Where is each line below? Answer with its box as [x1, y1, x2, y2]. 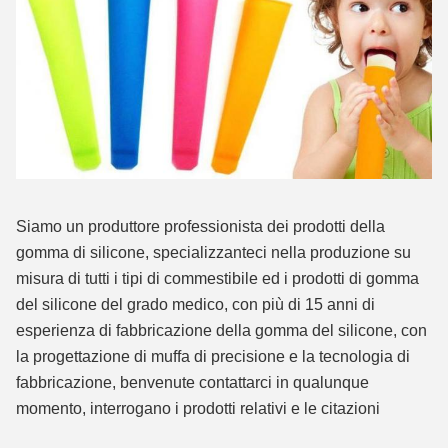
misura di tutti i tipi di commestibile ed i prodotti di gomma [16, 269, 419, 287]
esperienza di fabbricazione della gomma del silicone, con [16, 321, 427, 339]
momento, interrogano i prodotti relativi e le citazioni [16, 399, 380, 417]
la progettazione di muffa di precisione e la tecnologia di [16, 347, 410, 365]
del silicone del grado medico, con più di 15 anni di [16, 295, 375, 313]
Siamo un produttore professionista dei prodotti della [16, 217, 385, 235]
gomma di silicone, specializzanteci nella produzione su [16, 243, 411, 261]
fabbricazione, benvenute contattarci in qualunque [16, 373, 369, 391]
